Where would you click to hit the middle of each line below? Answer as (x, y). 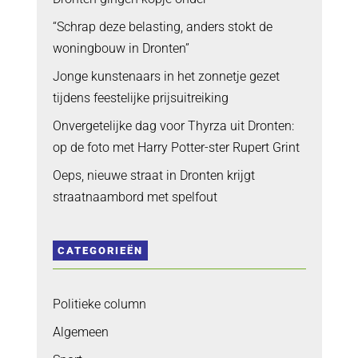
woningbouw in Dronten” (121, 48)
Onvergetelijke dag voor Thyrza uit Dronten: (173, 125)
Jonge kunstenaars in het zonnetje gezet (166, 76)
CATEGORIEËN (100, 251)
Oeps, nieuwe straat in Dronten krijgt (153, 175)
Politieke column (99, 304)
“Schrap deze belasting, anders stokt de (162, 26)
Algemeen (80, 332)
